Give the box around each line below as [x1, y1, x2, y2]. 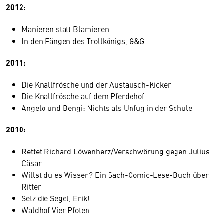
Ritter [22, 180, 41, 192]
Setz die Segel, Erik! [22, 192, 90, 203]
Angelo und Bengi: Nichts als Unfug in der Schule [22, 102, 192, 113]
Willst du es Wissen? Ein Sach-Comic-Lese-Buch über [22, 169, 209, 180]
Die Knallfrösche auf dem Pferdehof [22, 90, 144, 101]
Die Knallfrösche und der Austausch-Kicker [22, 78, 171, 89]
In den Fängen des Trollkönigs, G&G [22, 35, 144, 46]
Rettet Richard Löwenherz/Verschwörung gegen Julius [22, 145, 210, 156]
